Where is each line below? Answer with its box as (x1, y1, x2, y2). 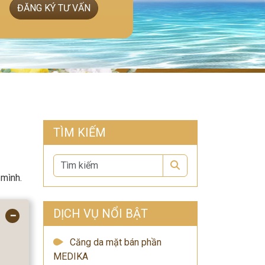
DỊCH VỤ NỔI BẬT (53, 206, 148, 221)
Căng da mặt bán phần (70, 237, 161, 248)
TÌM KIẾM (53, 125, 106, 140)
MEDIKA (53, 251, 88, 262)
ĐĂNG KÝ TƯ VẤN (17, 2, 91, 14)
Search (179, 159, 208, 170)
